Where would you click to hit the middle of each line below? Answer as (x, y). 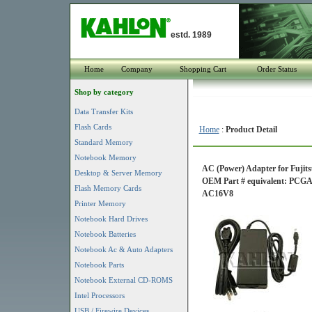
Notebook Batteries (105, 234)
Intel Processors (99, 295)
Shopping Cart (203, 69)
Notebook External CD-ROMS (123, 280)
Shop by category (104, 92)
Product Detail (251, 130)
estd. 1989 (191, 35)
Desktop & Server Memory (118, 173)
